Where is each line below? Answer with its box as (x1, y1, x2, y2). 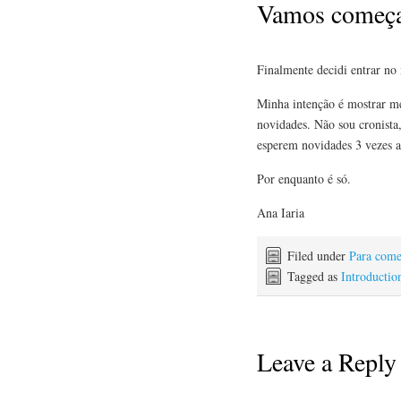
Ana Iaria (257, 203, 304, 221)
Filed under (287, 246, 349, 264)
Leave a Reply (257, 345, 397, 380)
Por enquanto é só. (257, 169, 351, 187)
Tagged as (287, 267, 341, 285)
